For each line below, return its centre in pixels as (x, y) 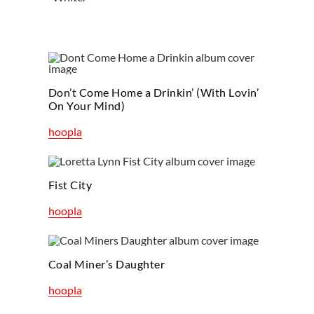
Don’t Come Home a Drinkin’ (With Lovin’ (153, 92)
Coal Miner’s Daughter (107, 264)
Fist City (70, 184)
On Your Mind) (87, 105)
